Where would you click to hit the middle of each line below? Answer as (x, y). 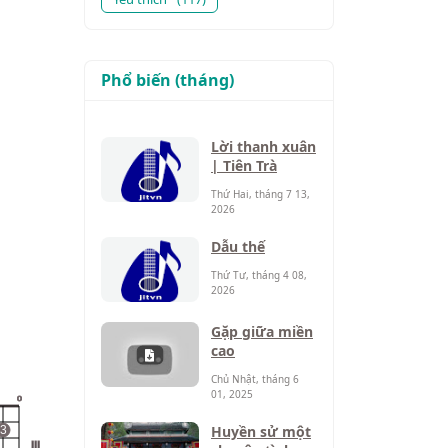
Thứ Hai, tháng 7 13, (260, 194)
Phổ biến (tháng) (167, 80)
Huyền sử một (261, 431)
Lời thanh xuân (263, 146)
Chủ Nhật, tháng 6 (255, 379)
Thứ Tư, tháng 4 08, (259, 275)
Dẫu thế (238, 246)
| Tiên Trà (244, 165)
